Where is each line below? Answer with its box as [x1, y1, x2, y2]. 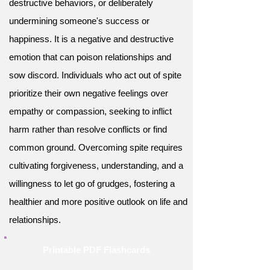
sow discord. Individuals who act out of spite [9, 70, 181, 80]
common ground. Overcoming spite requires [9, 142, 183, 152]
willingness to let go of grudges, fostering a [9, 178, 175, 189]
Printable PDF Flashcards [42, 245, 150, 255]
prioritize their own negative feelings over [9, 88, 168, 98]
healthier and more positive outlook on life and [9, 196, 187, 207]
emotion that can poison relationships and [9, 52, 171, 62]
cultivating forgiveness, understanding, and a [9, 160, 183, 171]
